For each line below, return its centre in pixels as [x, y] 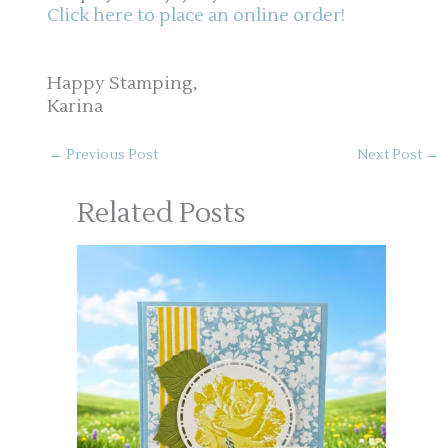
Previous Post [111, 155]
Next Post [390, 155]
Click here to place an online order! [196, 15]
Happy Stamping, [122, 83]
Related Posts [161, 213]
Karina [75, 106]
